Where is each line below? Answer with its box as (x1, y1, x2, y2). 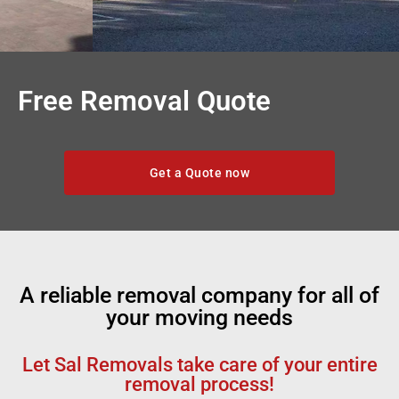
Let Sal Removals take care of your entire (21, 354, 378, 377)
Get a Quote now (149, 166, 250, 181)
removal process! (125, 373, 274, 396)
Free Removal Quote (18, 85, 271, 118)
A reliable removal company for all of (20, 282, 379, 309)
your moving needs (106, 305, 293, 331)
